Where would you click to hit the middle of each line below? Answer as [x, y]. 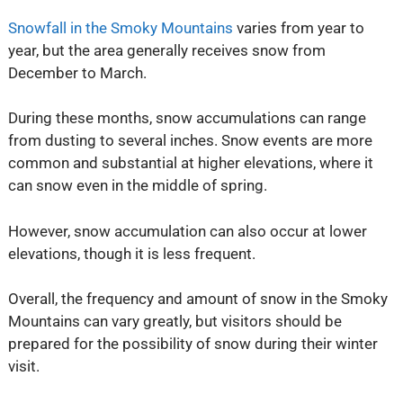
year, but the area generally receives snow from [166, 50]
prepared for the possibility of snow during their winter [193, 344]
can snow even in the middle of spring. [137, 186]
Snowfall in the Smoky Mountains [120, 27]
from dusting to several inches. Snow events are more [190, 141]
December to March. [77, 72]
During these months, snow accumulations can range [187, 118]
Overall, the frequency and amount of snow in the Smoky [197, 299]
